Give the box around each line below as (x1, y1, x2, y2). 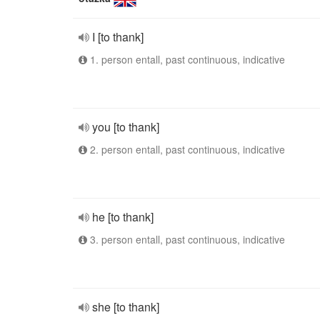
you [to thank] (92, 119, 159, 135)
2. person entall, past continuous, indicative (87, 142, 285, 156)
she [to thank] (92, 299, 159, 315)
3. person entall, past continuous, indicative (87, 232, 285, 246)
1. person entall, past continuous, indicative (87, 52, 285, 66)
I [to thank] (92, 29, 144, 45)
